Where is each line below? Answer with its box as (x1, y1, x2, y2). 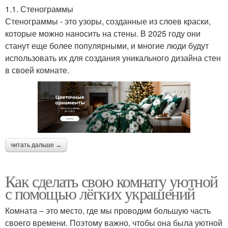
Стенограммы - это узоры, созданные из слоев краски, (5, 15, 211, 27)
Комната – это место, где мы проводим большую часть (5, 205, 211, 217)
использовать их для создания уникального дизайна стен (5, 51, 221, 64)
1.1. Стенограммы (5, 3, 73, 15)
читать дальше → (11, 141, 62, 149)
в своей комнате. (5, 64, 69, 76)
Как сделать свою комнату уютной (5, 170, 218, 192)
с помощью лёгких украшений (5, 182, 195, 205)
